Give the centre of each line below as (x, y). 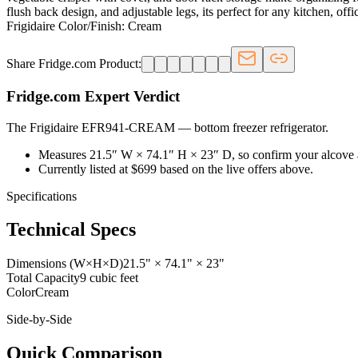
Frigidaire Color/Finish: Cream (84, 26)
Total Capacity (43, 278)
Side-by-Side (39, 320)
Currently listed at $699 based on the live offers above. (176, 169)
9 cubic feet (109, 278)
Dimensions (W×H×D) (65, 264)
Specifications (42, 196)
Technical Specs (71, 230)
